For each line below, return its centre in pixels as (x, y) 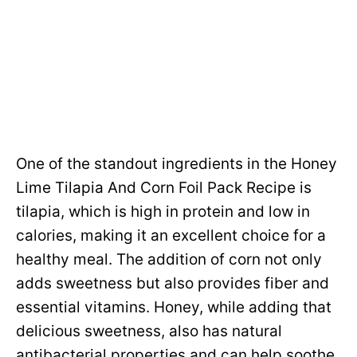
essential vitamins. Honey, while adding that (174, 307)
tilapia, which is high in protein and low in (163, 212)
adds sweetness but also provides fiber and (173, 283)
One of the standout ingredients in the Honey (177, 164)
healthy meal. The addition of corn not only (169, 259)
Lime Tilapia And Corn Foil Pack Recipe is (164, 188)
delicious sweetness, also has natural (149, 331)
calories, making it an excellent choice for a (171, 235)
